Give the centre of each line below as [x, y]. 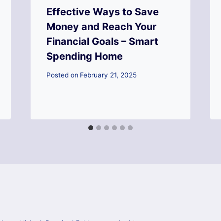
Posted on [62, 75]
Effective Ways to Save [102, 12]
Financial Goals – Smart [102, 41]
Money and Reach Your [101, 26]
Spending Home [84, 56]
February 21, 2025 [108, 75]
